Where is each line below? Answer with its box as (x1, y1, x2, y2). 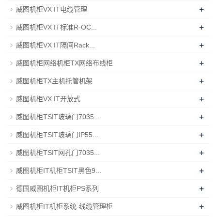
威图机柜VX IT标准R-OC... (16, 23, 97, 31)
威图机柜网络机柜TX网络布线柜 (16, 59, 113, 67)
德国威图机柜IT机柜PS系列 (16, 184, 99, 192)
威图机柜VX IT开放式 (16, 94, 80, 103)
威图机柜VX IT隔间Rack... (16, 41, 95, 49)
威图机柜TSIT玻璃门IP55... (16, 130, 98, 139)
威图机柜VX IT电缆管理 (16, 5, 87, 13)
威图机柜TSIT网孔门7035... (16, 148, 100, 156)
